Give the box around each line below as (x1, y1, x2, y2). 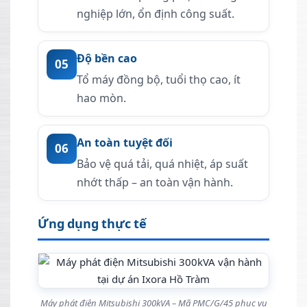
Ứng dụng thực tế (38, 215, 147, 232)
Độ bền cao (77, 51, 137, 66)
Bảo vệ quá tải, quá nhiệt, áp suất (77, 156, 248, 172)
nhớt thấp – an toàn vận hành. (77, 175, 233, 191)
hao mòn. (77, 90, 126, 106)
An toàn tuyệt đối (77, 135, 173, 151)
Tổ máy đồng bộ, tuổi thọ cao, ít (77, 72, 241, 88)
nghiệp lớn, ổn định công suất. (77, 6, 234, 22)
